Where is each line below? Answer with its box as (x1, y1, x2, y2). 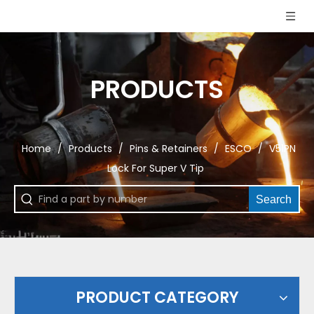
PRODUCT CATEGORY (75, 287, 239, 308)
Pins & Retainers (130, 142, 207, 156)
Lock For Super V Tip (107, 161, 204, 175)
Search (256, 193, 292, 205)
